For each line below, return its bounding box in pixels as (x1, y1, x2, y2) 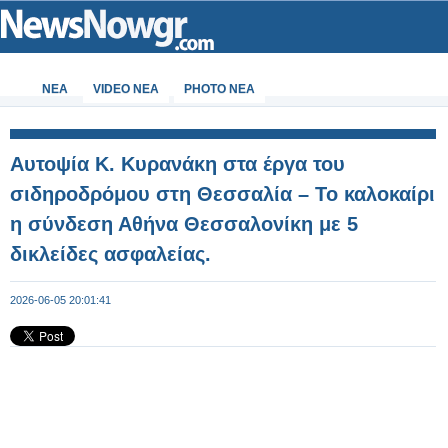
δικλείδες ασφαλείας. (10, 243, 211, 265)
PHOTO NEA (184, 82, 255, 96)
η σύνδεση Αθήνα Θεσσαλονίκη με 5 (10, 213, 358, 235)
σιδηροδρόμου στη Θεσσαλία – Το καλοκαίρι (10, 183, 435, 205)
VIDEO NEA (93, 82, 159, 96)
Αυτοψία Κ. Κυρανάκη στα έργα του (10, 153, 345, 175)
